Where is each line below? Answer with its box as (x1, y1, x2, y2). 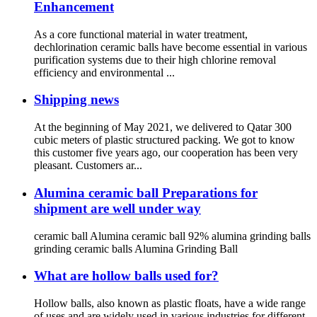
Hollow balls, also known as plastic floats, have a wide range (34, 296, 306, 309)
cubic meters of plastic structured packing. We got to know (34, 134, 295, 146)
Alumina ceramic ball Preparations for (34, 185, 258, 200)
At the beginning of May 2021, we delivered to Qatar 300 (34, 121, 292, 134)
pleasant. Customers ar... (34, 159, 142, 172)
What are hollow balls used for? (34, 268, 219, 284)
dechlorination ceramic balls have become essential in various (34, 40, 307, 53)
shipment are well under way (34, 200, 201, 216)
